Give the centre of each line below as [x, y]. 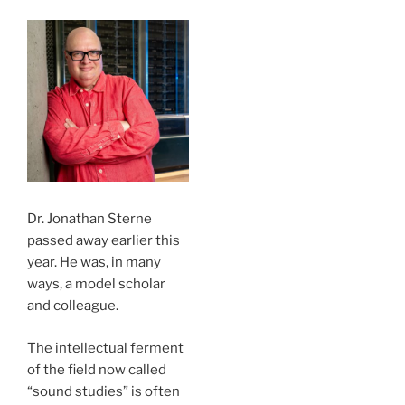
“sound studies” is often [104, 391]
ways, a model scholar [96, 284]
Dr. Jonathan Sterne [89, 219]
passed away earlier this [104, 240]
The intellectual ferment [105, 348]
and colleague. [73, 306]
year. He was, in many [94, 262]
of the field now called [97, 369]
